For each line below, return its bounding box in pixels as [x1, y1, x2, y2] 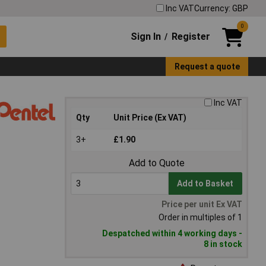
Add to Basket [177, 179, 234, 189]
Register [171, 30, 210, 42]
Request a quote [174, 61, 240, 71]
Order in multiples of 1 [159, 213, 242, 223]
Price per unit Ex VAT [161, 199, 242, 210]
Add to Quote [128, 157, 185, 169]
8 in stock [204, 239, 242, 249]
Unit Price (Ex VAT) [113, 113, 186, 123]
